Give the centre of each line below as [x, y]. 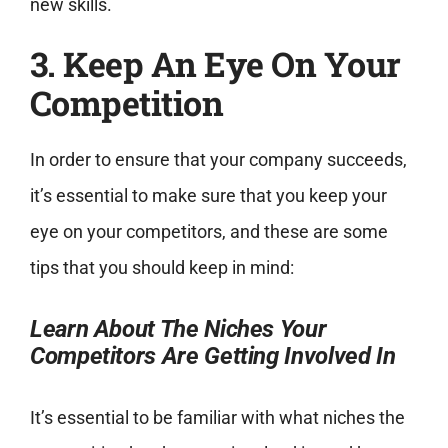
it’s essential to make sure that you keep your [208, 195]
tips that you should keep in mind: [161, 267]
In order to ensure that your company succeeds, [218, 159]
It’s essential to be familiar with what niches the [217, 417]
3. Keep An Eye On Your [215, 63]
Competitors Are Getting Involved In [212, 355]
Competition [126, 102]
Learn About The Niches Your [178, 328]
